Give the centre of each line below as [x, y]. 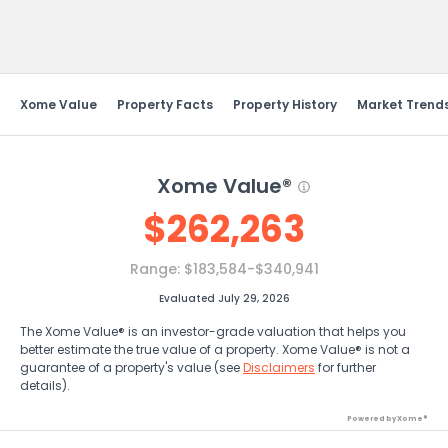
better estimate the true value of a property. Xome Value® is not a [215, 349]
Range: [156, 269]
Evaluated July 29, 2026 [224, 298]
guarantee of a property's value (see [131, 367]
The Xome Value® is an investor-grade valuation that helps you [213, 331]
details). [45, 385]
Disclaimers [279, 367]
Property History [285, 104]
